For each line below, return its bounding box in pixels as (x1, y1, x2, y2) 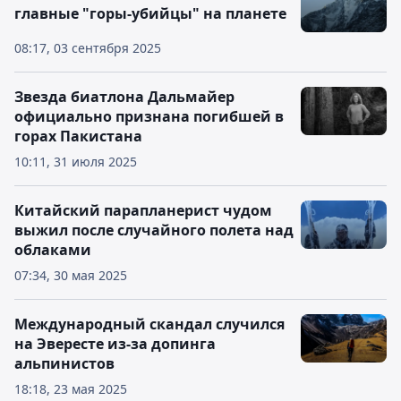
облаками (14, 240, 91, 260)
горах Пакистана (14, 126, 142, 146)
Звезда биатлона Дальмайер (14, 87, 235, 107)
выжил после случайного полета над (14, 220, 294, 240)
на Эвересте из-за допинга (14, 334, 216, 354)
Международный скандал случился (14, 314, 285, 334)
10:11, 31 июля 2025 (14, 153, 137, 170)
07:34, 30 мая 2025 (14, 267, 127, 284)
